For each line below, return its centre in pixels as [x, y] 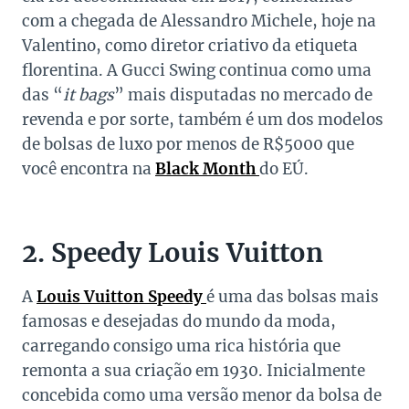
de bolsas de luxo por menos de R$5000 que [188, 145]
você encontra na [87, 169]
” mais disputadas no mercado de [243, 95]
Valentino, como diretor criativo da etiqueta [190, 46]
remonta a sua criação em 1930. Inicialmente [194, 371]
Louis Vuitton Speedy [120, 297]
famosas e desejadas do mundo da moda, [179, 322]
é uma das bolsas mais [293, 297]
